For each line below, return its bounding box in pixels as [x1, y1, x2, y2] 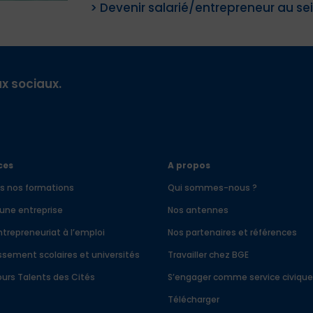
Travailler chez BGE [168, 248, 249, 261]
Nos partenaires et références [168, 226, 298, 238]
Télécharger [168, 293, 220, 305]
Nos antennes [168, 203, 229, 216]
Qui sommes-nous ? [168, 181, 258, 194]
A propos [168, 159, 211, 171]
